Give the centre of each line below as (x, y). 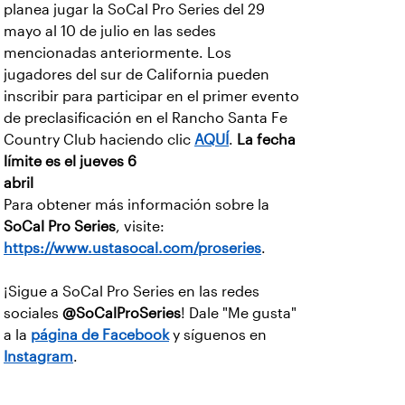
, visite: (140, 226)
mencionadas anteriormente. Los (118, 52)
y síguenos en (218, 334)
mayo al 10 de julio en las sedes (110, 31)
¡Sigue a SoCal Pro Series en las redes (132, 291)
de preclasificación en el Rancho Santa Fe (146, 118)
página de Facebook (100, 334)
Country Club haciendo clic (99, 139)
